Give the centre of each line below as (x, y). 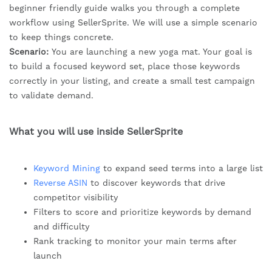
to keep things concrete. (61, 37)
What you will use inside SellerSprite (96, 132)
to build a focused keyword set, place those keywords (124, 66)
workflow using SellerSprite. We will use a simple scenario (133, 23)
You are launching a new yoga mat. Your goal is (152, 52)
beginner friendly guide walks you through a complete (124, 8)
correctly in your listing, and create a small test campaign (132, 81)
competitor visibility (76, 198)
